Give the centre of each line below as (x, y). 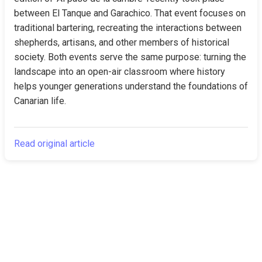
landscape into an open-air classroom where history (120, 72)
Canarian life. (40, 101)
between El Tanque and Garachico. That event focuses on (130, 13)
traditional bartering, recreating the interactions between (128, 28)
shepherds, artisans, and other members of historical (122, 42)
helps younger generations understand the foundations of (131, 86)
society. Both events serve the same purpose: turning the (130, 57)
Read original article (54, 144)
